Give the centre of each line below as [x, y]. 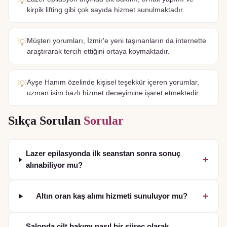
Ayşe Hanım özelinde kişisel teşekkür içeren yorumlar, [113, 82]
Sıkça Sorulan [46, 121]
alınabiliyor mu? [54, 165]
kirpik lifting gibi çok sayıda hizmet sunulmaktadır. [106, 10]
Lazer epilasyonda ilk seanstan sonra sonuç [103, 154]
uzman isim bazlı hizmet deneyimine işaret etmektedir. [113, 93]
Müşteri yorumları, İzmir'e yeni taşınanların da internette [117, 41]
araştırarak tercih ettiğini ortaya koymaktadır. [98, 51]
